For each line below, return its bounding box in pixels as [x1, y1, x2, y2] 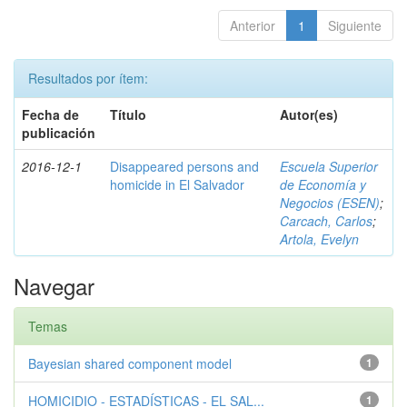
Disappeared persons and [110, 157, 259, 175]
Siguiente [328, 16, 382, 35]
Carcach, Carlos [280, 212, 372, 230]
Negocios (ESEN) [280, 194, 380, 212]
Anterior [230, 16, 275, 35]
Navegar [14, 270, 94, 302]
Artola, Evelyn [280, 230, 359, 248]
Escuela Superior [280, 157, 378, 175]
